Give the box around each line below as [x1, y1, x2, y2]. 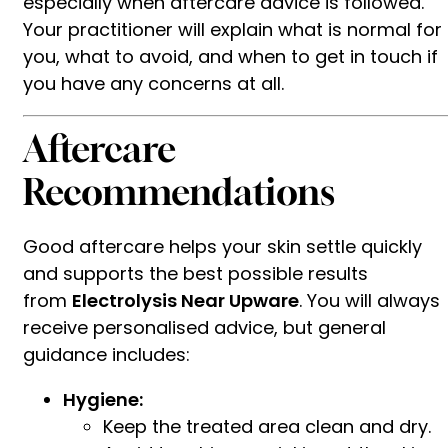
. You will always [299, 287, 440, 313]
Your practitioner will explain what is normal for [23, 16, 442, 42]
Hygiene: [63, 386, 143, 412]
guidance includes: [23, 341, 190, 367]
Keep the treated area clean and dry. [103, 413, 431, 439]
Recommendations [23, 169, 335, 213]
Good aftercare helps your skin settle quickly [23, 233, 422, 259]
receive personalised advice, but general [23, 314, 386, 340]
